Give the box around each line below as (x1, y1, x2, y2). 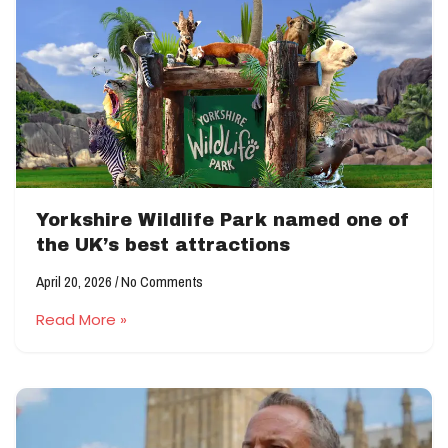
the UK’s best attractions (36, 235, 290, 255)
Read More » (36, 309, 127, 330)
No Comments (118, 271, 203, 292)
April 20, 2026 (36, 271, 115, 292)
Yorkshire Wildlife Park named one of (36, 210, 410, 230)
